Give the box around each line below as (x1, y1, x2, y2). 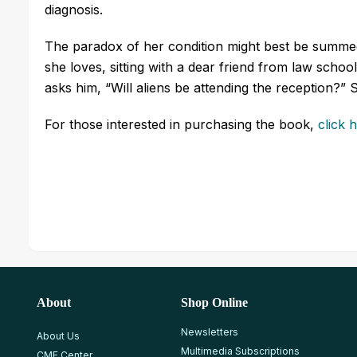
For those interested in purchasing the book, (45, 116, 318, 132)
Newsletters (180, 325, 238, 338)
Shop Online (180, 295, 248, 309)
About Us (37, 329, 80, 342)
